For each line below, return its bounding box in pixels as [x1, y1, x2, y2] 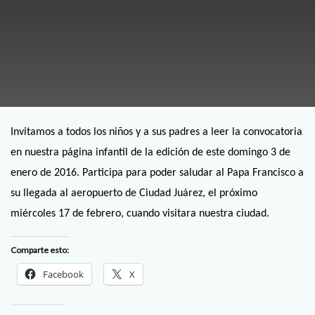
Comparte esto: [11, 245, 69, 256]
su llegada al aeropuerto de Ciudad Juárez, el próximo [11, 188, 257, 199]
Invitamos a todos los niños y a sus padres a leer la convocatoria [11, 127, 302, 138]
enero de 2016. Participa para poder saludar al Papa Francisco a [11, 167, 304, 179]
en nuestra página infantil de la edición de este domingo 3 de [11, 147, 290, 158]
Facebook [43, 268, 84, 281]
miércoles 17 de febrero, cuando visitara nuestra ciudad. [11, 208, 269, 219]
